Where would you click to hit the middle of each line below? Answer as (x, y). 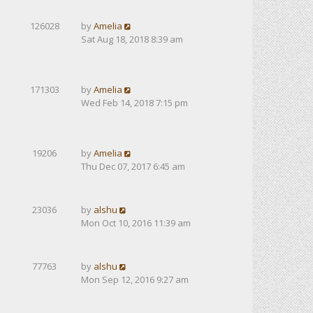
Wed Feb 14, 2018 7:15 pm (134, 103)
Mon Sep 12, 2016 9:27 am (135, 279)
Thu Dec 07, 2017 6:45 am (133, 166)
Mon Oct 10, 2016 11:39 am (136, 223)
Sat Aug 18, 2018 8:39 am (132, 39)
